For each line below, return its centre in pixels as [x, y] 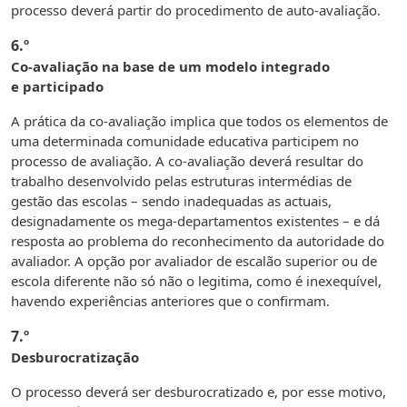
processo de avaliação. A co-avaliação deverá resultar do [187, 161]
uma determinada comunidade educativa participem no [185, 141]
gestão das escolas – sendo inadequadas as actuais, [171, 201]
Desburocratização [75, 357]
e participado [57, 87]
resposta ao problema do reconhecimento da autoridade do [198, 241]
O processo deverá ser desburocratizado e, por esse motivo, [199, 392]
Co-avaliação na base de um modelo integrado [170, 67]
